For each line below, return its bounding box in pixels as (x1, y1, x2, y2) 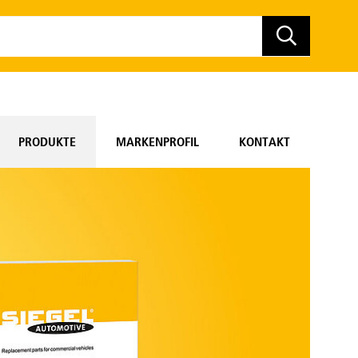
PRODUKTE (18, 133, 76, 149)
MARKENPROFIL (116, 133, 199, 149)
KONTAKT (239, 133, 290, 149)
